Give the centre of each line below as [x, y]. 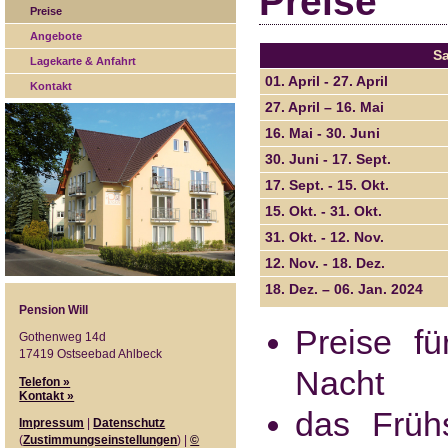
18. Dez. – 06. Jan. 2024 [343, 289]
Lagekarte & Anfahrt [83, 61]
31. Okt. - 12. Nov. [324, 237]
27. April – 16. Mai [324, 107]
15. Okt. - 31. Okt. [323, 211]
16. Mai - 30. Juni [322, 133]
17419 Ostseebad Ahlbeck [91, 354]
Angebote [56, 36]
